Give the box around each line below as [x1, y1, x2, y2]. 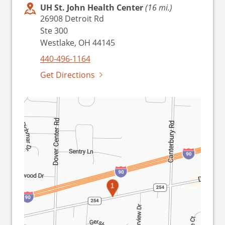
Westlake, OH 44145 [40, 37, 115, 48]
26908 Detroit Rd [40, 13, 104, 24]
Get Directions [40, 69, 95, 80]
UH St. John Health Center [40, 2, 145, 13]
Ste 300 [40, 25, 68, 36]
